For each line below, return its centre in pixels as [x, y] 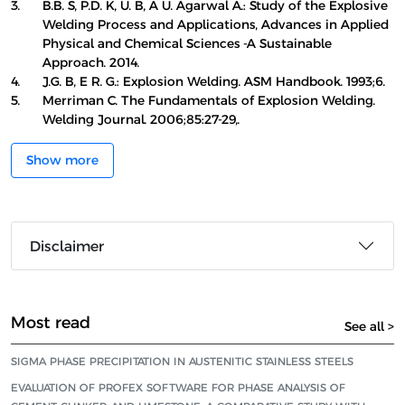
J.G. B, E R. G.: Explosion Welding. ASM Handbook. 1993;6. [214, 81]
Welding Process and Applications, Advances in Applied [216, 24]
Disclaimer [67, 246]
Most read [51, 323]
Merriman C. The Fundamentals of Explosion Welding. [209, 100]
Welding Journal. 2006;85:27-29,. [141, 119]
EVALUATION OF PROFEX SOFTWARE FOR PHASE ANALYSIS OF [178, 387]
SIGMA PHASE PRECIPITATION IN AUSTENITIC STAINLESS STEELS [182, 361]
